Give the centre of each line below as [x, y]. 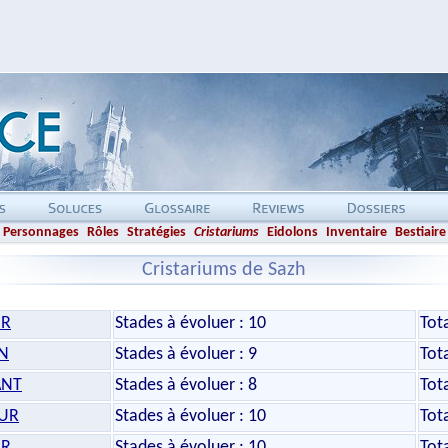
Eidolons [292, 232]
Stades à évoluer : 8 [186, 385]
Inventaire [356, 232]
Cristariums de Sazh [224, 270]
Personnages [41, 232]
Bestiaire [420, 232]
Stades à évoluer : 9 [186, 354]
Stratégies [156, 232]
